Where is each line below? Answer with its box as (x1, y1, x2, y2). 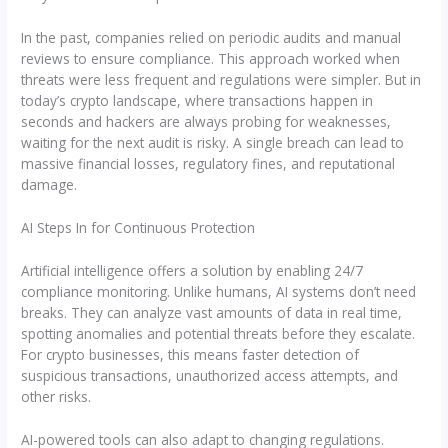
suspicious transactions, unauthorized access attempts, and (21, 366, 399, 386)
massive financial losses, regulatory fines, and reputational (21, 154, 396, 174)
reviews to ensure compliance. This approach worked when (21, 49, 401, 69)
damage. (21, 175, 78, 195)
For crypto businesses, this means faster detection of (21, 345, 360, 365)
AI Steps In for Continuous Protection (21, 218, 256, 238)
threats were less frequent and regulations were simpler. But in (21, 70, 422, 90)
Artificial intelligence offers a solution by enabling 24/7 (21, 261, 364, 281)
